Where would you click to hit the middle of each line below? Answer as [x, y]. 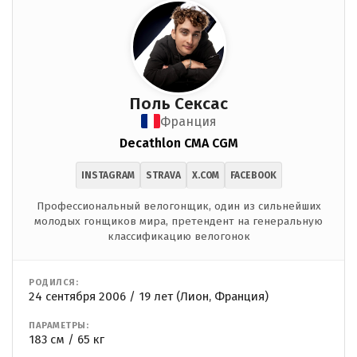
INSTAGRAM [108, 175]
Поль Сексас [178, 104]
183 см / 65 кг [67, 339]
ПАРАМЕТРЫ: [59, 325]
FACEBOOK [253, 175]
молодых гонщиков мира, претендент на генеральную [178, 221]
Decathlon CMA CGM [178, 143]
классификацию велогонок [178, 236]
